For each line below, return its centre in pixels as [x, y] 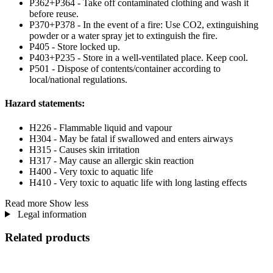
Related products [47, 238]
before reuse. [54, 14]
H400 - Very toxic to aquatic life [91, 171]
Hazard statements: [45, 104]
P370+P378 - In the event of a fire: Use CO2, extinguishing [144, 25]
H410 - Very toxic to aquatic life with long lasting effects [138, 182]
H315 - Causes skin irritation [84, 149]
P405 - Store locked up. [75, 47]
